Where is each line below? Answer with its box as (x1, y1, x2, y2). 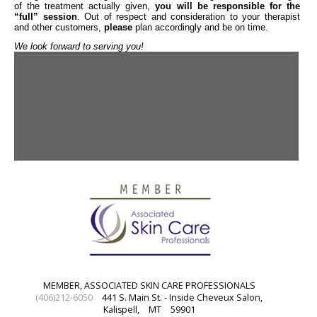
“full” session (14, 11, 77, 22)
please (104, 21, 135, 33)
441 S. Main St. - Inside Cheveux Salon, (102, 292, 263, 304)
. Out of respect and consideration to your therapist (76, 11, 300, 22)
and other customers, (14, 21, 104, 33)
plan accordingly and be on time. (135, 21, 268, 33)
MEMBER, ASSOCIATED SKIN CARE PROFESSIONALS (42, 279, 255, 292)
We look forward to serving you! (14, 40, 144, 52)
